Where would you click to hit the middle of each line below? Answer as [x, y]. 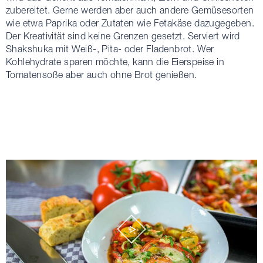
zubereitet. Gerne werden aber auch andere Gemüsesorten [130, 10]
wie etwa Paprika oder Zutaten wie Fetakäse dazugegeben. [130, 23]
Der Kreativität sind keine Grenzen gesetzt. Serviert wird [123, 36]
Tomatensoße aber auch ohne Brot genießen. [102, 75]
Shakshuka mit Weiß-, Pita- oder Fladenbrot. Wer [110, 49]
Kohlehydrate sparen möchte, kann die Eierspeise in [115, 62]
